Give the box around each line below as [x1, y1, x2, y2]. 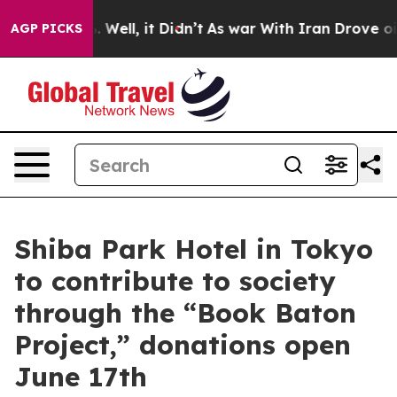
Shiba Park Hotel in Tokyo [14, 232, 373, 266]
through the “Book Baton [14, 296, 356, 330]
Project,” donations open [14, 328, 351, 362]
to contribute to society [14, 264, 336, 298]
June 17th [14, 360, 147, 393]
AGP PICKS [11, 20, 82, 36]
